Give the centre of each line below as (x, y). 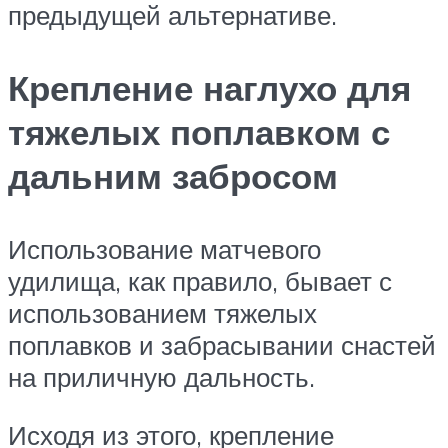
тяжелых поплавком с (199, 131)
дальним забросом (173, 175)
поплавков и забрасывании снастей (222, 344)
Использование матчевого (164, 248)
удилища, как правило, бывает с (200, 280)
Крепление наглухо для (209, 87)
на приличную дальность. (161, 376)
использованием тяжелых (162, 312)
